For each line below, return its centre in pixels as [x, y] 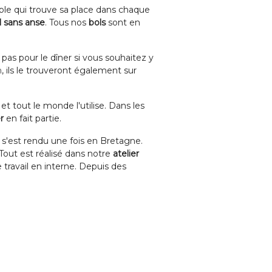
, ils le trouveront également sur [69, 70]
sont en [123, 22]
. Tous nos [67, 22]
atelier [126, 154]
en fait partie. [32, 118]
